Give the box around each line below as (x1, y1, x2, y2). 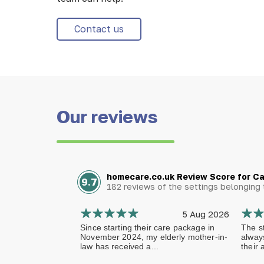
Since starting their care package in (80, 223, 215, 232)
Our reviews (57, 106, 159, 127)
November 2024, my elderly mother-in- (80, 232, 228, 242)
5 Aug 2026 (183, 209, 230, 219)
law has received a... (80, 242, 159, 251)
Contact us (74, 22, 124, 35)
